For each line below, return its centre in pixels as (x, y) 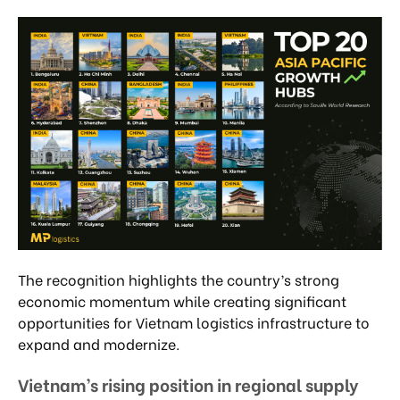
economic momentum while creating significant (182, 300)
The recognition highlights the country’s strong (179, 279)
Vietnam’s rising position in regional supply (188, 383)
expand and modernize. (99, 343)
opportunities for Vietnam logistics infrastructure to (194, 321)
